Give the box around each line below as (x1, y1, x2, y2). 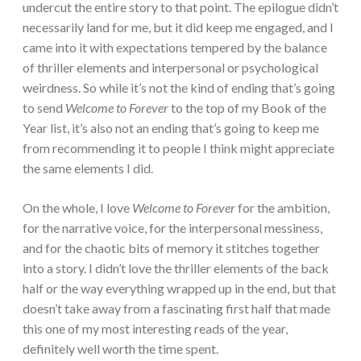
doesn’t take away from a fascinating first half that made (23, 301, 330, 317)
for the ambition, (238, 200, 330, 216)
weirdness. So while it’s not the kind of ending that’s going (23, 80, 335, 96)
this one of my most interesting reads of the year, (23, 321, 288, 337)
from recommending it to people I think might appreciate (23, 140, 334, 156)
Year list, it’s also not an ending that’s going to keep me (23, 120, 319, 136)
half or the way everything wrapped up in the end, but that (23, 280, 336, 297)
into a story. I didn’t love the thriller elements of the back (23, 260, 329, 276)
